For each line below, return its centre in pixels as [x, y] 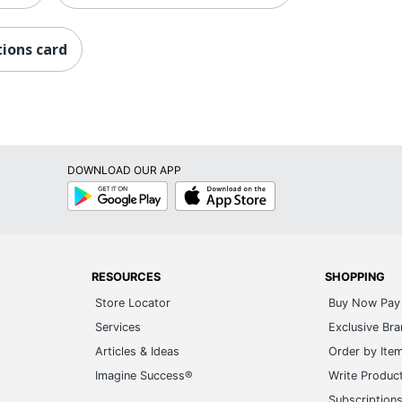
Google [84, 187]
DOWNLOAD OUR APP [124, 170]
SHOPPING [354, 277]
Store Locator [133, 303]
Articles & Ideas [138, 351]
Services [118, 327]
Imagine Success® [144, 376]
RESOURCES [127, 277]
